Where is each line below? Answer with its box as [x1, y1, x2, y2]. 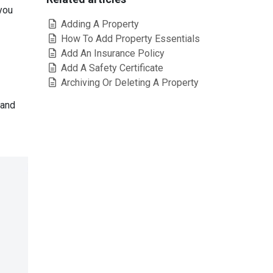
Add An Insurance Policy [58, 48, 165, 59]
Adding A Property [58, 18, 139, 30]
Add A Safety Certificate [58, 62, 163, 74]
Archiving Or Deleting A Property [58, 77, 199, 88]
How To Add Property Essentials [58, 33, 200, 44]
